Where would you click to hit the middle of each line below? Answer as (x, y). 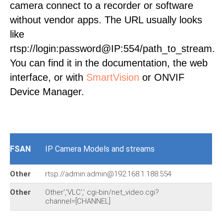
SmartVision (113, 77)
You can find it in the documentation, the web (109, 63)
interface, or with (48, 77)
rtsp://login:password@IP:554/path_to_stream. (112, 49)
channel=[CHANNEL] (78, 201)
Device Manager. (47, 92)
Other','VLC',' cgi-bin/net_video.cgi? (102, 192)
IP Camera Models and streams (100, 149)
